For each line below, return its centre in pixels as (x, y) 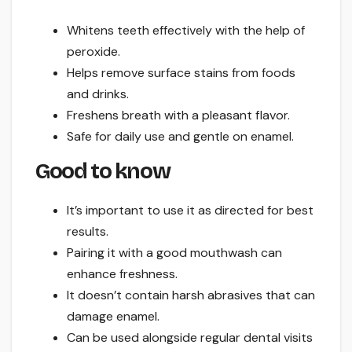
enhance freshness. (122, 273)
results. (88, 231)
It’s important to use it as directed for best (190, 210)
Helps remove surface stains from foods (181, 73)
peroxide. (93, 52)
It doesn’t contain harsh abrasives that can (191, 295)
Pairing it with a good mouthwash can (174, 252)
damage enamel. (113, 316)
